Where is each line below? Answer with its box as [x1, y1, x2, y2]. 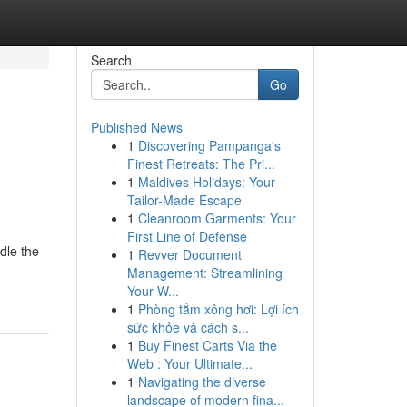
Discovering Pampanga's [137, 136, 281, 154]
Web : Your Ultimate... [126, 354, 253, 372]
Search [90, 51, 132, 69]
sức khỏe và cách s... [126, 318, 249, 336]
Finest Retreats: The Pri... [126, 154, 275, 173]
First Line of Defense [126, 227, 247, 245]
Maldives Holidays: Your [137, 173, 275, 191]
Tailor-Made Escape [126, 191, 242, 209]
